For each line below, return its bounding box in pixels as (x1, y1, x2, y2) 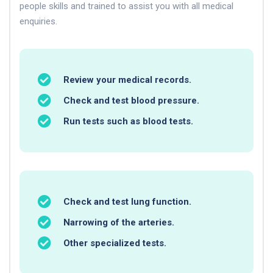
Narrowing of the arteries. (63, 216, 174, 228)
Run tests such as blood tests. (63, 115, 193, 127)
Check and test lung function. (63, 196, 191, 207)
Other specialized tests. (63, 237, 166, 249)
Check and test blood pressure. (63, 94, 199, 106)
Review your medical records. (63, 74, 191, 85)
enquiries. (19, 15, 57, 27)
